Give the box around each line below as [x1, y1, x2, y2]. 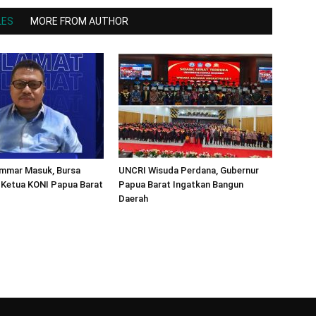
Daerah [119, 193, 148, 204]
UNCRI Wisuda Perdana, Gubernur [119, 165, 259, 176]
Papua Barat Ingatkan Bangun [119, 179, 243, 190]
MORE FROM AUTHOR [30, 16, 128, 27]
